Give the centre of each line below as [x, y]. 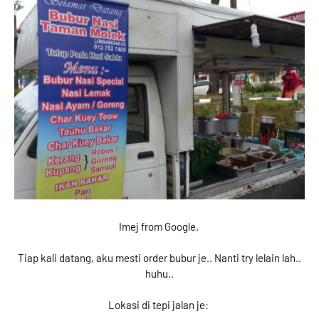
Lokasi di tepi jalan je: [159, 305]
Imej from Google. [159, 226]
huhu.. [159, 273]
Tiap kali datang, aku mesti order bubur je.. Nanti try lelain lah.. [159, 258]
